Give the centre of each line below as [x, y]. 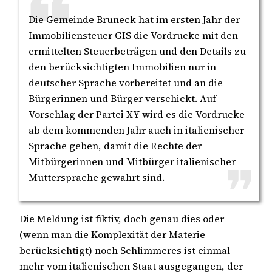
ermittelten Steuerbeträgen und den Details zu [137, 51]
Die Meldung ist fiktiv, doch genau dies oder [122, 219]
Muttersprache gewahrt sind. [97, 177]
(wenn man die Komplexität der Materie [112, 235]
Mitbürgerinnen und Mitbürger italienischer [132, 161]
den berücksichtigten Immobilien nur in [122, 66]
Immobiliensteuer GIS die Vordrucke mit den [133, 35]
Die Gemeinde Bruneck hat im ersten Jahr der [134, 19]
